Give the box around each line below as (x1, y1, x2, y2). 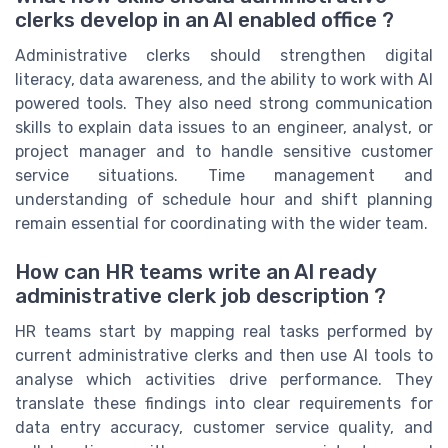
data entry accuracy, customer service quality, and (15, 417, 433, 437)
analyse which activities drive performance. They (15, 369, 433, 389)
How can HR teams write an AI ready (15, 259, 376, 284)
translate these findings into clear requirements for (15, 393, 433, 413)
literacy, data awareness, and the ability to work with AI (15, 69, 433, 89)
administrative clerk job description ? (15, 283, 386, 308)
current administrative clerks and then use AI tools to (15, 345, 433, 365)
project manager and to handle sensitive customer (15, 141, 433, 161)
